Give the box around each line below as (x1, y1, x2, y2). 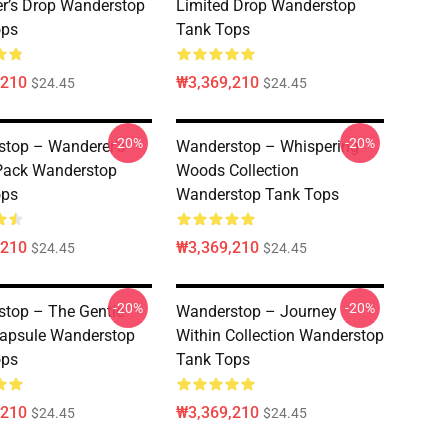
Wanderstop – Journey (176, 302, 337, 321)
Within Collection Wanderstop (176, 326, 384, 345)
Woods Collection (176, 161, 299, 180)
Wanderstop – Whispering (176, 137, 359, 156)
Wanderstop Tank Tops (176, 185, 339, 204)
